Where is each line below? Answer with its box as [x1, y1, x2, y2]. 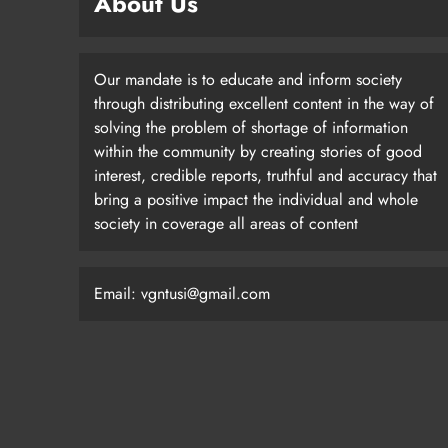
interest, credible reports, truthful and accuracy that [94, 164, 437, 188]
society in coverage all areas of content [94, 212, 358, 236]
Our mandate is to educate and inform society [94, 68, 402, 92]
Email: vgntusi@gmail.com [94, 282, 270, 306]
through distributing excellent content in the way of [94, 92, 434, 116]
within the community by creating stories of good [94, 140, 422, 164]
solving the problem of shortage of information [94, 116, 408, 140]
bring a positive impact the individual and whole [94, 188, 418, 212]
